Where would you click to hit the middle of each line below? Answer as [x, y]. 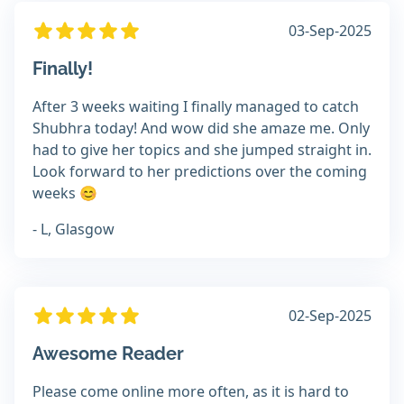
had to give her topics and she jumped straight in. [202, 150]
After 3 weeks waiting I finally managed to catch [196, 107]
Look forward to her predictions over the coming [200, 172]
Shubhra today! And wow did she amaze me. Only [201, 129]
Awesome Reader [108, 354]
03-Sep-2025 [330, 31]
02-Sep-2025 [330, 316]
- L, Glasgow [73, 230]
